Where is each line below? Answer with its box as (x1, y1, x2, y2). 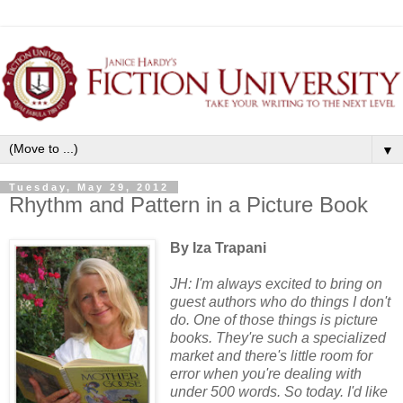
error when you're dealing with (169, 365, 362, 381)
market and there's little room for (169, 347, 372, 363)
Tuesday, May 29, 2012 (9, 181, 169, 193)
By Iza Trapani (169, 239, 266, 255)
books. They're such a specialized (169, 329, 386, 345)
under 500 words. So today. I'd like (169, 383, 388, 399)
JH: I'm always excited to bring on (169, 275, 382, 291)
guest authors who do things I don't (169, 293, 390, 309)
